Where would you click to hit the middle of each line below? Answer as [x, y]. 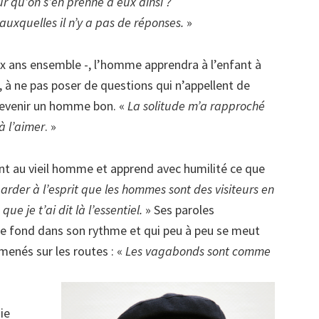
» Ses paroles [178, 210]
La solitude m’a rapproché [196, 106]
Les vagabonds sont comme [198, 251]
